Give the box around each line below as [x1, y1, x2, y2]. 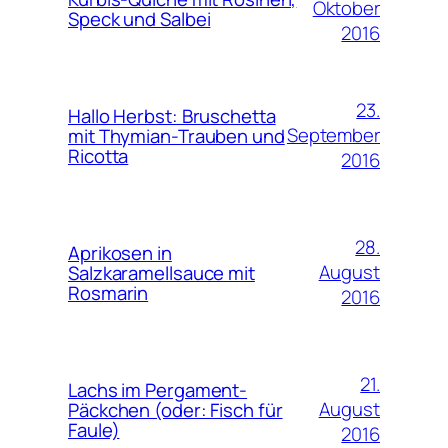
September [286, 122, 380, 148]
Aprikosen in [68, 239, 172, 266]
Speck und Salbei [68, 5, 211, 32]
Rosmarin [68, 279, 149, 306]
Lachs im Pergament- [68, 376, 248, 403]
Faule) [68, 416, 120, 443]
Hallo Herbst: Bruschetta [68, 102, 276, 129]
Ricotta [68, 142, 129, 169]
